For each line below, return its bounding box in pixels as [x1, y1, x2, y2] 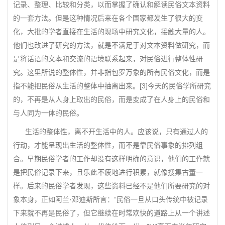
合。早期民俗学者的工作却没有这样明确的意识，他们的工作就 [13, 155, 210, 163]
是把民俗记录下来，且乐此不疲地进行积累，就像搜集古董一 [13, 168, 203, 176]
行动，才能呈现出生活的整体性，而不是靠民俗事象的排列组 [13, 141, 203, 149]
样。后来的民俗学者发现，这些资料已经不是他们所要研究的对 [13, 182, 210, 190]
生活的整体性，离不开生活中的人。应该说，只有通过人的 [13, 128, 208, 136]
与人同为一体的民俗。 [13, 109, 83, 117]
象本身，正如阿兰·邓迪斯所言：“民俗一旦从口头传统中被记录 [13, 195, 208, 203]
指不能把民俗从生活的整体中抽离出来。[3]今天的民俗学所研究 [13, 82, 211, 90]
